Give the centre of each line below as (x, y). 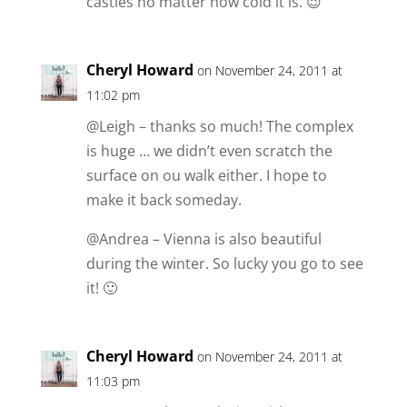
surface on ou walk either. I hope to (206, 176)
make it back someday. (164, 200)
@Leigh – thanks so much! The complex (219, 127)
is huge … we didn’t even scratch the (209, 151)
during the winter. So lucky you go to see (224, 264)
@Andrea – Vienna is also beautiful (203, 239)
